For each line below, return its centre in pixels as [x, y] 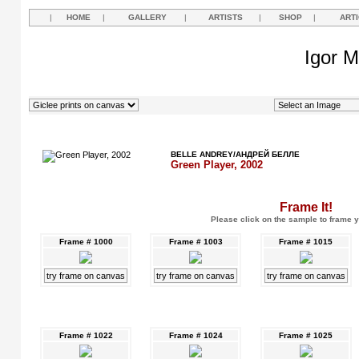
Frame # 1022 [86, 335]
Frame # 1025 [306, 335]
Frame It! [306, 207]
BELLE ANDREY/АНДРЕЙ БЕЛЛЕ [235, 154]
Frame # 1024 [196, 335]
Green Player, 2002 [217, 165]
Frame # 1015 [306, 242]
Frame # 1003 [196, 242]
